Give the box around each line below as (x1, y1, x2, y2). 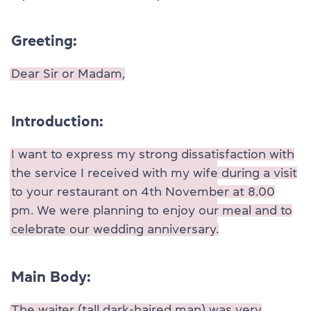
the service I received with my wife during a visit (11, 166, 297, 179)
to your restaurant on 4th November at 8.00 (11, 185, 275, 198)
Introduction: (11, 112, 103, 128)
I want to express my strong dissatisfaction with (11, 147, 294, 160)
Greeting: (11, 32, 77, 48)
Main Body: (11, 268, 91, 284)
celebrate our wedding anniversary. (11, 222, 219, 235)
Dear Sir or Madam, (11, 67, 125, 80)
